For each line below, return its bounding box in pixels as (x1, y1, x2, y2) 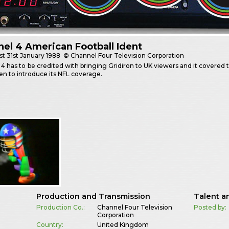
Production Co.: (36, 203, 85, 211)
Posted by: (194, 203, 227, 211)
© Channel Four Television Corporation (62, 52, 185, 60)
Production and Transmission (36, 191, 150, 201)
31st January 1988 (7, 52, 61, 60)
